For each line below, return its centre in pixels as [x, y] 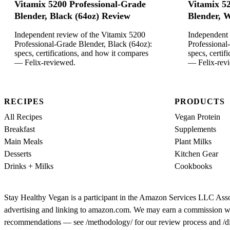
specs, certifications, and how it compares [81, 53]
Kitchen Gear [196, 154]
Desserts [18, 154]
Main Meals [23, 141]
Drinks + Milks [29, 166]
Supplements [195, 129]
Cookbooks [193, 166]
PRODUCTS [200, 101]
